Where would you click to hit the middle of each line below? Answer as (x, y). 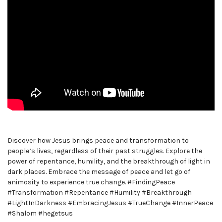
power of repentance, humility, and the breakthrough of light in (109, 161)
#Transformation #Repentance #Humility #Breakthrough (100, 192)
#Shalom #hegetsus (40, 213)
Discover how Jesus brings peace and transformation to (98, 140)
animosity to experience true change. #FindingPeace (91, 182)
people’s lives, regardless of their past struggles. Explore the (105, 151)
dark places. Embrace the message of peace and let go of (99, 171)
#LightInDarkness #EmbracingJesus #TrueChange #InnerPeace (110, 203)
